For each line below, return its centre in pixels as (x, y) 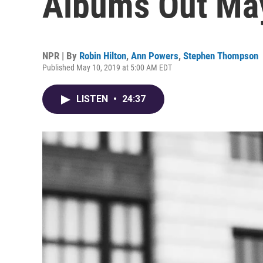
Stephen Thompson (221, 56)
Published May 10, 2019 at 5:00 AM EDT (107, 68)
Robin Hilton (103, 56)
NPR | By (61, 56)
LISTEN (93, 99)
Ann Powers (155, 56)
